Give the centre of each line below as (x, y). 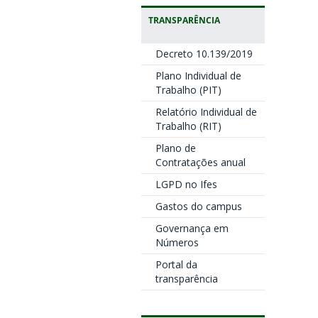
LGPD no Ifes (186, 184)
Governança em (192, 228)
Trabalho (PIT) (188, 90)
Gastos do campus (198, 206)
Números (177, 242)
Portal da (176, 264)
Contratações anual (200, 162)
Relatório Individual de (206, 112)
